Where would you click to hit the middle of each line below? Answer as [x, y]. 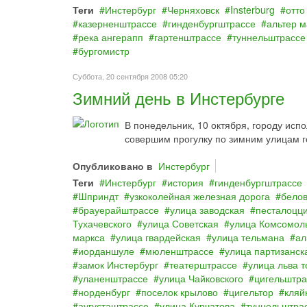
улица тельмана [248, 237]
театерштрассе [203, 265]
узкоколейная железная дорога [200, 196]
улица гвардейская [158, 237]
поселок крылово [180, 292]
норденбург [104, 292]
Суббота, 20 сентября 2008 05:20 [130, 76]
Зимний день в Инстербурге [179, 98]
